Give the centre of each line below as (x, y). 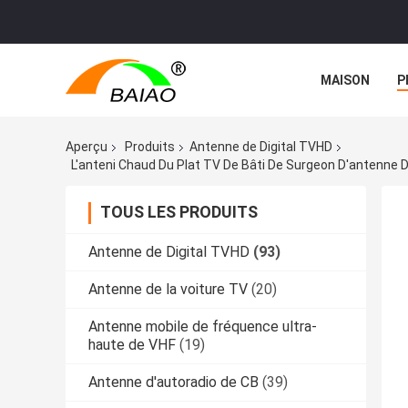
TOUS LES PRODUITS (179, 211)
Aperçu (87, 147)
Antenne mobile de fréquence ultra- (203, 326)
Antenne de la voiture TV (168, 289)
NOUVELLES (357, 121)
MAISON (345, 80)
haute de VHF (132, 344)
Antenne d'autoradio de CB (173, 382)
